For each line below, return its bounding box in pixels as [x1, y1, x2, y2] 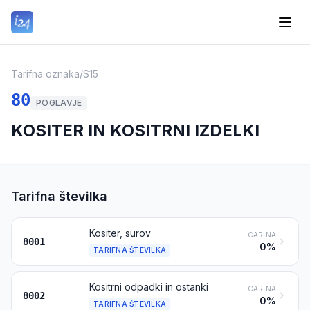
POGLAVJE [36, 98, 82, 108]
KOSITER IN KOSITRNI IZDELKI [11, 120, 259, 140]
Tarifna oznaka [11, 68, 80, 80]
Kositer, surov [89, 227, 151, 239]
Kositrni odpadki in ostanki [89, 281, 208, 293]
